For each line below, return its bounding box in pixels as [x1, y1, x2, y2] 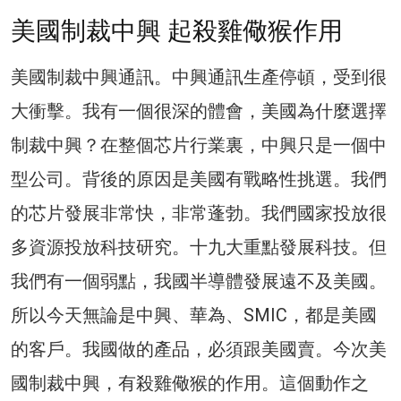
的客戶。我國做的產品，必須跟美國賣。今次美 [11, 337, 387, 360]
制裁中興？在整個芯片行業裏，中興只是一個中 [11, 133, 387, 156]
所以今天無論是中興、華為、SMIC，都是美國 [11, 303, 377, 326]
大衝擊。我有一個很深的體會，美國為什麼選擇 [11, 99, 387, 122]
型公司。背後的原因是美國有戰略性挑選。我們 [11, 167, 387, 190]
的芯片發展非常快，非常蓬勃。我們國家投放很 [11, 201, 387, 224]
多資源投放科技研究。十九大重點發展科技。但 [11, 235, 387, 258]
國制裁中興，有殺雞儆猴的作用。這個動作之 [11, 371, 369, 394]
